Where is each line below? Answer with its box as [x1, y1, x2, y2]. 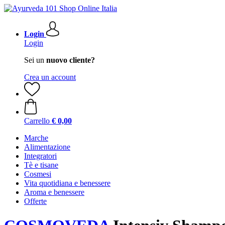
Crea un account [24, 73, 76, 81]
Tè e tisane [24, 161, 58, 169]
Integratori [24, 152, 57, 160]
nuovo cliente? [46, 56, 95, 64]
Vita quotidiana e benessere [24, 179, 110, 187]
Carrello [24, 117, 50, 125]
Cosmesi [24, 170, 51, 178]
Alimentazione [24, 143, 70, 151]
